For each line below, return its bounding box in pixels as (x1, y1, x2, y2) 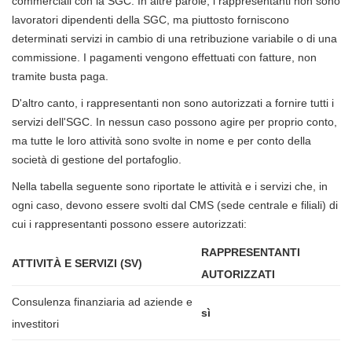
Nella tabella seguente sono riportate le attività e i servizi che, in (12, 179, 328, 192)
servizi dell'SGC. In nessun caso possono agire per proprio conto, (12, 115, 337, 128)
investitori (12, 317, 59, 330)
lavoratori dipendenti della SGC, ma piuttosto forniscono (12, 13, 289, 26)
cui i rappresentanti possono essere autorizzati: (12, 217, 247, 230)
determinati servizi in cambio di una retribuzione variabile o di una (12, 31, 337, 45)
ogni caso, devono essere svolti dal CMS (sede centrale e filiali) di (12, 198, 338, 211)
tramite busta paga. (12, 69, 108, 82)
